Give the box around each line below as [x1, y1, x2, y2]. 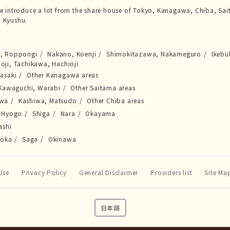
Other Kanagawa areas [27, 70, 99, 79]
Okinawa [48, 135, 76, 143]
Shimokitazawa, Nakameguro [106, 49, 202, 58]
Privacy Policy [21, 168, 67, 177]
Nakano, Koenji [47, 49, 97, 58]
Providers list [150, 168, 193, 177]
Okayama [85, 109, 116, 118]
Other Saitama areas [70, 83, 136, 92]
